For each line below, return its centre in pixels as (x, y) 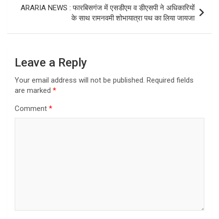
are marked (34, 90)
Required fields (170, 80)
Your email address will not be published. (80, 80)
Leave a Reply (51, 62)
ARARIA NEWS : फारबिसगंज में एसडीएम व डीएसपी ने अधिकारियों (108, 8)
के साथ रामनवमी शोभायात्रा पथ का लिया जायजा (133, 18)
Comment (32, 108)
